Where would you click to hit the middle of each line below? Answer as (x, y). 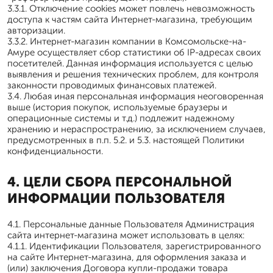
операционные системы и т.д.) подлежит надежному (121, 118)
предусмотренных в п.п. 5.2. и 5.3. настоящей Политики (126, 140)
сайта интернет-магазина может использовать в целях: (126, 235)
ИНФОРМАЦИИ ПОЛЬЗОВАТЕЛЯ (116, 198)
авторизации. (36, 30)
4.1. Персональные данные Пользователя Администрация (131, 224)
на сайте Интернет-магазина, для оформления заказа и (127, 257)
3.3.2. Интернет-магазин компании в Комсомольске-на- (127, 41)
